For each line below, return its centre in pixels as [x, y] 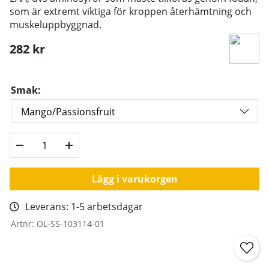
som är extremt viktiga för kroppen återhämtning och [131, 11]
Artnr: [24, 223]
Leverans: [48, 206]
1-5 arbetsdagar [107, 206]
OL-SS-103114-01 [71, 223]
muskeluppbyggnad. [56, 24]
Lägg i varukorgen [134, 179]
